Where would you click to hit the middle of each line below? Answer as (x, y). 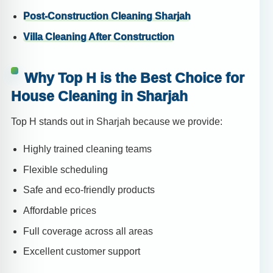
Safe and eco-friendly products (89, 190)
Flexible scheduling (66, 169)
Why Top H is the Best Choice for (134, 78)
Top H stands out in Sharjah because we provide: (117, 122)
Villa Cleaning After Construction (99, 37)
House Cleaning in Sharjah (99, 97)
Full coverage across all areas (88, 231)
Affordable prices (60, 211)
